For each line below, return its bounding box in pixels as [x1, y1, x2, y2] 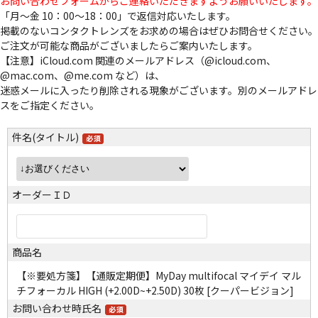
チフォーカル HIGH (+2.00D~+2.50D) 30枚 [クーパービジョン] [16, 283, 294, 298]
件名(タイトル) [12, 130, 79, 145]
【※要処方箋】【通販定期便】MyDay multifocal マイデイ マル [16, 268, 301, 283]
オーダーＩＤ [12, 187, 72, 202]
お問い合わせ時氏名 [12, 301, 102, 316]
